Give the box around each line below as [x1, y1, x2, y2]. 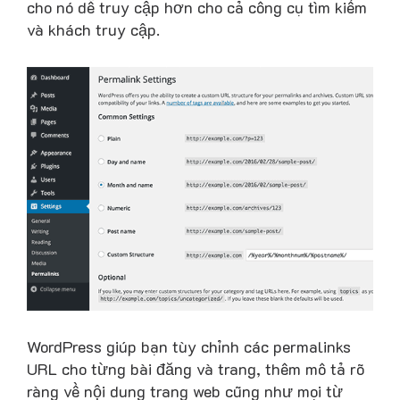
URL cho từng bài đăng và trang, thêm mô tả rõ [27, 358, 364, 380]
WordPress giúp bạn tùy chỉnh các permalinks [27, 336, 351, 358]
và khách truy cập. [27, 19, 160, 41]
